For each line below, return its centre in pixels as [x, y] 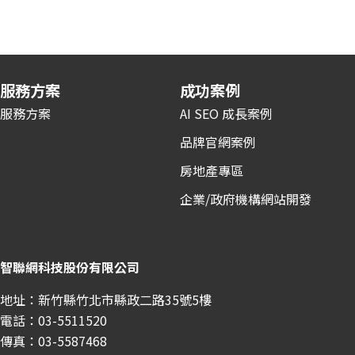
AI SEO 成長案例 [227, 114]
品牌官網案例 [218, 142]
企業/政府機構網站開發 [246, 199]
